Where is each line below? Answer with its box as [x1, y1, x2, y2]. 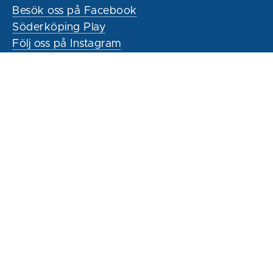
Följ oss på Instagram [12, 38, 121, 50]
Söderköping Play [12, 22, 105, 34]
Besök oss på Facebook [12, 5, 137, 17]
